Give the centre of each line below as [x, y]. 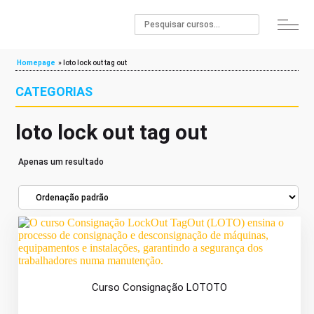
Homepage [36, 63]
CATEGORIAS [54, 91]
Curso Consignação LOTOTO [159, 287]
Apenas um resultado [61, 162]
